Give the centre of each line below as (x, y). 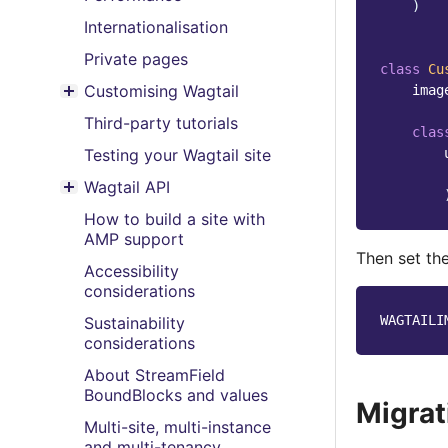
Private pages (136, 59)
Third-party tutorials (161, 123)
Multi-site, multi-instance (177, 427)
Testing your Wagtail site (177, 155)
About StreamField (154, 375)
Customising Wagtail (161, 91)
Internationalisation (156, 27)
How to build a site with (174, 219)
